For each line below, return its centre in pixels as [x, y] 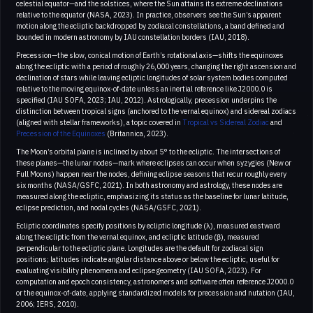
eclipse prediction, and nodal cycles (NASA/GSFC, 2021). [109, 208]
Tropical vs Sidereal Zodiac [226, 123]
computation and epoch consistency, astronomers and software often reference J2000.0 [155, 282]
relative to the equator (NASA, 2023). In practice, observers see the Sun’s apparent [149, 15]
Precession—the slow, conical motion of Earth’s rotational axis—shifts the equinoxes [150, 56]
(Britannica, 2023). [137, 134]
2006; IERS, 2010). [48, 304]
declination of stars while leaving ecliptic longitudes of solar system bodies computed [152, 78]
